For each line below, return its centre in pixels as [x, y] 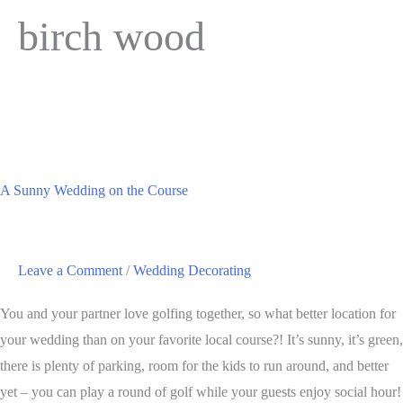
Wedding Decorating [192, 270]
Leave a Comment [70, 270]
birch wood [112, 37]
